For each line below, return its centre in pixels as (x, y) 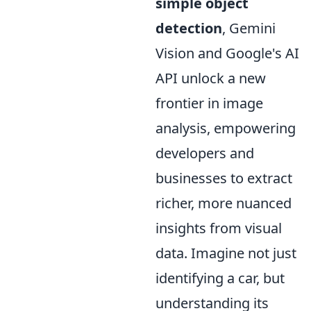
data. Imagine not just (226, 253)
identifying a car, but (220, 278)
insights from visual (219, 228)
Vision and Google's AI (227, 53)
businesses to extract (224, 178)
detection (189, 28)
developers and (205, 153)
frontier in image (209, 103)
